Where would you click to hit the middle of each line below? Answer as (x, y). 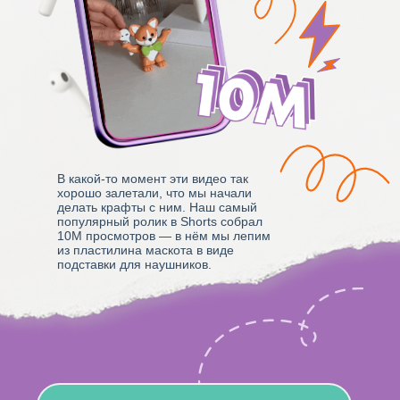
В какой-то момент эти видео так (153, 179)
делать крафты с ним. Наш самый (157, 207)
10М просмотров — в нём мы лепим (164, 236)
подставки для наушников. (134, 264)
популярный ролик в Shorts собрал (160, 221)
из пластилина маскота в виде (146, 250)
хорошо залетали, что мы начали (154, 193)
